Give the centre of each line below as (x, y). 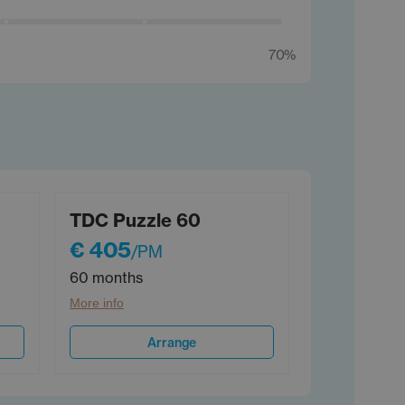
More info (97, 303)
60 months (106, 278)
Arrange (172, 342)
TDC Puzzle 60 (135, 221)
